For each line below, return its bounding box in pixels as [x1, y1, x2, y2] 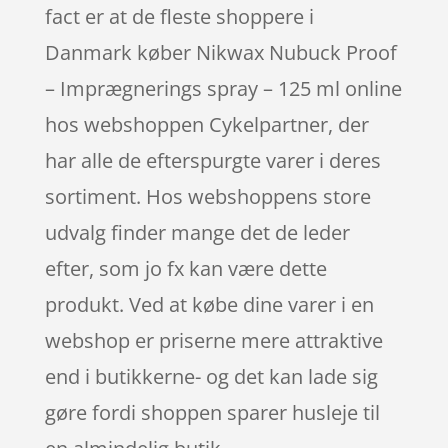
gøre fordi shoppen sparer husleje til [44, 398, 380, 426]
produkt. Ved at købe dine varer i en [44, 290, 374, 318]
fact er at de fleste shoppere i [44, 2, 314, 30]
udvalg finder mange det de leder [44, 218, 350, 246]
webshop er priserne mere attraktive [44, 326, 383, 354]
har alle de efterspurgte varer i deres [44, 146, 381, 174]
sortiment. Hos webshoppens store [44, 182, 371, 210]
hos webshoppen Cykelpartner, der [44, 110, 369, 138]
